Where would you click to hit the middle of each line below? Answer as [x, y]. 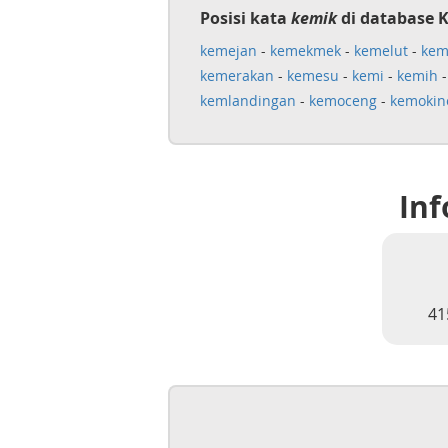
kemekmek [305, 50]
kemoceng [342, 100]
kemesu [312, 75]
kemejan [228, 50]
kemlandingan [247, 100]
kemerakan [236, 75]
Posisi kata [245, 18]
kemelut [380, 50]
